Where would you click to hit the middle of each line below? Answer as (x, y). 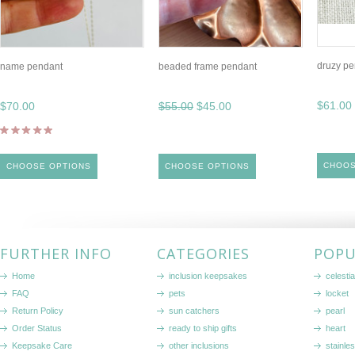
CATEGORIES (203, 254)
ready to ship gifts (203, 328)
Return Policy (38, 311)
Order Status (37, 328)
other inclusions (199, 345)
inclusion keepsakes (208, 276)
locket (337, 293)
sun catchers (194, 311)
